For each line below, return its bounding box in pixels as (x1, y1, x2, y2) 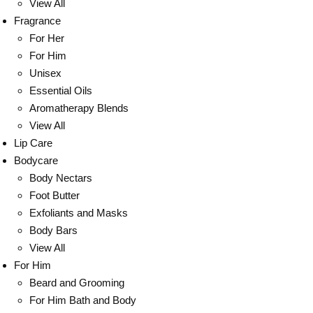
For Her (29, 32, 64, 44)
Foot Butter (29, 189, 80, 201)
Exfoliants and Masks (29, 207, 128, 219)
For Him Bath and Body (29, 294, 136, 306)
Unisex (29, 67, 61, 79)
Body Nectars (29, 172, 92, 184)
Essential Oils (29, 85, 92, 96)
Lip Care (13, 137, 52, 149)
